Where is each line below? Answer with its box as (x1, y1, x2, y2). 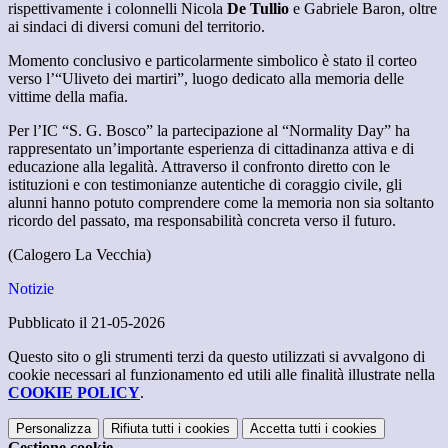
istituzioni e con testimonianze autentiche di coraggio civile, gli (8, 176, 402, 194)
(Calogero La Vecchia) (8, 246, 151, 264)
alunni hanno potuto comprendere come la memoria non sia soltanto (8, 194, 434, 212)
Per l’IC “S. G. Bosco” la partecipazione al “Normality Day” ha (8, 122, 410, 140)
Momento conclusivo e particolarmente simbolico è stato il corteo (8, 52, 417, 70)
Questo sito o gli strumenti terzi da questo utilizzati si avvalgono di (8, 348, 425, 366)
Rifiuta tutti (111, 421, 174, 437)
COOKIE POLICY (8, 384, 140, 402)
